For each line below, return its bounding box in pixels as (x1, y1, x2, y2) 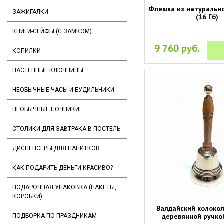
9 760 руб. (154, 41, 200, 55)
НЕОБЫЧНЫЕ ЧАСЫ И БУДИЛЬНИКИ (12, 86, 114, 93)
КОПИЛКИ (12, 47, 41, 54)
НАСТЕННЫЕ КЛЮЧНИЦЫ (12, 67, 83, 74)
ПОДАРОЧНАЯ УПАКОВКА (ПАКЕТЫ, (12, 184, 116, 191)
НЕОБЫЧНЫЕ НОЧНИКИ (12, 106, 79, 113)
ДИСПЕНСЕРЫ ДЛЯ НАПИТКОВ (12, 145, 100, 152)
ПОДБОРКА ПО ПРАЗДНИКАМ (12, 212, 97, 219)
